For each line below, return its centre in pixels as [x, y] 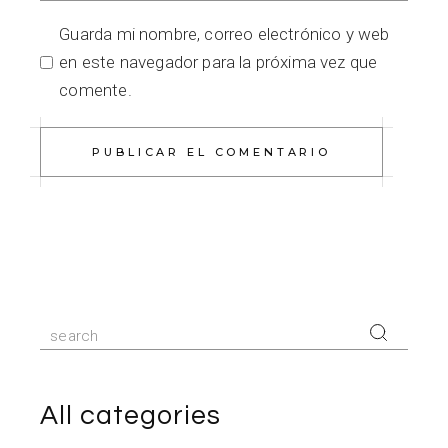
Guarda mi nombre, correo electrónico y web [224, 34]
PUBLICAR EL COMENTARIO [211, 152]
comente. [95, 90]
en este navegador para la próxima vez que [218, 62]
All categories [130, 416]
